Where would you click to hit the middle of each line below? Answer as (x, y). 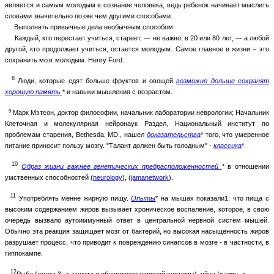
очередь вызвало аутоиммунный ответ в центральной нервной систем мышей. (137, 220)
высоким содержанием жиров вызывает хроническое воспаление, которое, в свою (137, 209)
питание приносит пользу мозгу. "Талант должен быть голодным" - (109, 145)
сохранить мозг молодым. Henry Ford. (65, 60)
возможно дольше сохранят (223, 80)
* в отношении (246, 166)
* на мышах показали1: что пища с (213, 198)
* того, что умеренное (235, 134)
